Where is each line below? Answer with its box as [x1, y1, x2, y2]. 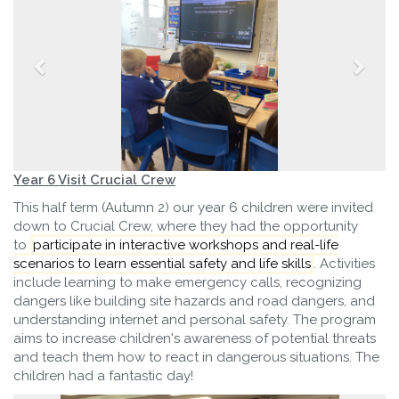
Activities [316, 255, 375, 272]
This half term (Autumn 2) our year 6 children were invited [13, 199, 373, 216]
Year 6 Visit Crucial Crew [13, 171, 175, 188]
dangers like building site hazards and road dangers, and [13, 292, 375, 309]
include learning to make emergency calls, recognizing [13, 273, 362, 290]
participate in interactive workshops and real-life [33, 236, 338, 253]
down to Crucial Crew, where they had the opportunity [13, 217, 358, 234]
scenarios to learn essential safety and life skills [13, 255, 311, 272]
